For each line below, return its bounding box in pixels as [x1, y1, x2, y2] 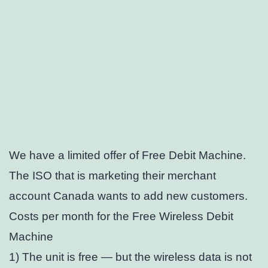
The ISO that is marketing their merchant [9, 169, 216, 182]
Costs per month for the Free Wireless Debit [9, 210, 233, 223]
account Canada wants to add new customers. [9, 190, 248, 203]
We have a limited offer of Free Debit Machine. [9, 149, 246, 162]
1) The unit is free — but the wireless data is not [9, 251, 252, 264]
